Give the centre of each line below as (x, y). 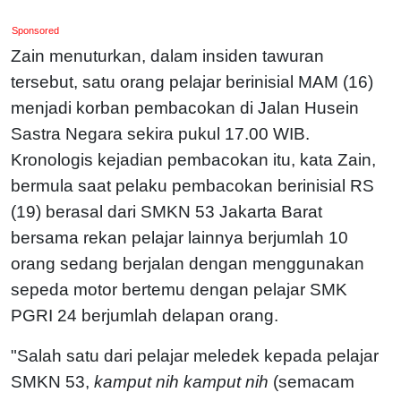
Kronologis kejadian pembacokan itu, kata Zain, (193, 159)
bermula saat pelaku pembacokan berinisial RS (192, 185)
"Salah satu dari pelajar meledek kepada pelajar (195, 355)
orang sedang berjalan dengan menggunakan (188, 263)
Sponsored (36, 30)
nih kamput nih (212, 381)
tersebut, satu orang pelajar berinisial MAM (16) (192, 81)
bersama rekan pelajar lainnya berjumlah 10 (179, 237)
